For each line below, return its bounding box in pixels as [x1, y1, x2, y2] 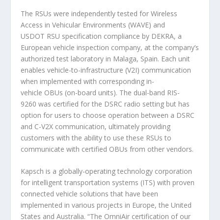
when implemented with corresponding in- [21, 76, 155, 86]
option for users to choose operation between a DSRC [21, 110, 195, 120]
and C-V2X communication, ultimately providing [21, 121, 171, 131]
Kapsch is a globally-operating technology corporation [21, 166, 192, 176]
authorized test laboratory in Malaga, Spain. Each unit [21, 54, 191, 63]
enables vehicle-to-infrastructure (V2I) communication [21, 65, 192, 75]
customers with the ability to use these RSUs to [21, 133, 172, 142]
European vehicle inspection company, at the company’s [21, 42, 199, 52]
